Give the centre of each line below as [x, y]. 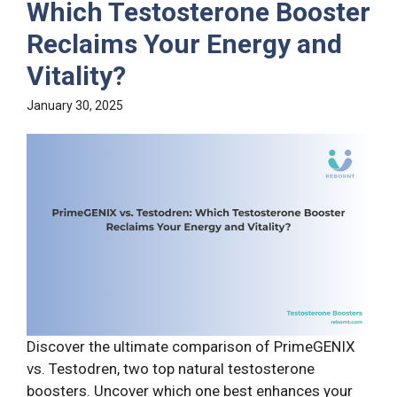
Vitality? [76, 75]
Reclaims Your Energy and [184, 43]
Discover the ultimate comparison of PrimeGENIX [191, 346]
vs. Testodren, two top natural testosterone [171, 368]
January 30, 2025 [75, 105]
